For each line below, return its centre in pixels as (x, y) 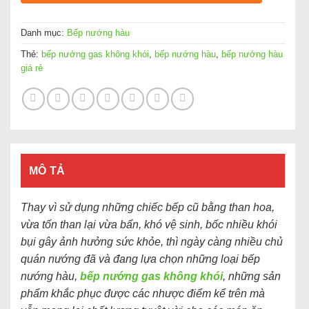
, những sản (252, 276)
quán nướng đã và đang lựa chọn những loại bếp (140, 259)
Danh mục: (44, 32)
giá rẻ (32, 68)
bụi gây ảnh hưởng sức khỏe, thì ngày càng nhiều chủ (152, 241)
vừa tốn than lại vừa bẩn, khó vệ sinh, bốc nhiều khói (149, 224)
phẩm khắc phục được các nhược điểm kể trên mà (143, 293)
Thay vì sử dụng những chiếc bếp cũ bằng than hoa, (148, 207)
